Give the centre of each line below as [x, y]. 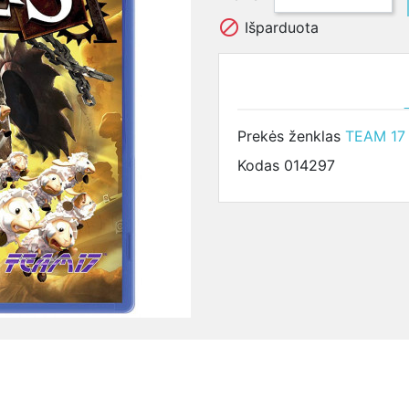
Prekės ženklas [289, 136]
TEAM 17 [375, 136]
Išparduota [279, 27]
